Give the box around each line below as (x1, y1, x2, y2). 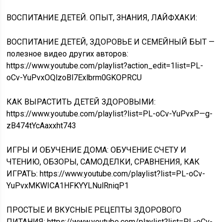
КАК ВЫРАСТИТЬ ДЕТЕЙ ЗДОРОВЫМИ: (6, 97, 156, 107)
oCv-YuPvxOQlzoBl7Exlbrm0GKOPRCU (6, 73, 142, 82)
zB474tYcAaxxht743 (6, 121, 77, 130)
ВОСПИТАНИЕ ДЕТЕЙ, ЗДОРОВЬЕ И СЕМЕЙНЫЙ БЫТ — (6, 37, 215, 47)
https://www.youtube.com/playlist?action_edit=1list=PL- (6, 61, 204, 70)
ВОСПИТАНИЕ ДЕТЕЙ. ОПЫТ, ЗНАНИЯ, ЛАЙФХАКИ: (6, 13, 198, 22)
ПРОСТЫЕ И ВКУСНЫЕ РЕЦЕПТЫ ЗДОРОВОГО (6, 205, 182, 215)
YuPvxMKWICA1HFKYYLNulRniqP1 (6, 181, 129, 190)
